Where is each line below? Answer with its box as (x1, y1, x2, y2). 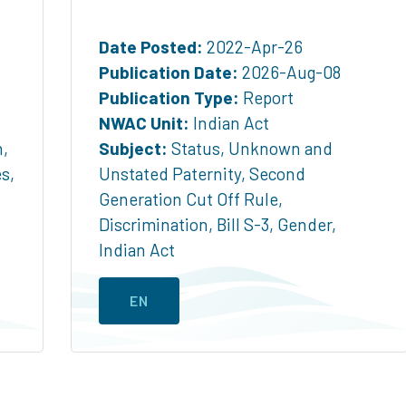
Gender (277, 213, 332, 235)
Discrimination (99, 213, 208, 235)
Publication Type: (99, 86, 239, 108)
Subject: (99, 137, 168, 159)
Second (249, 162, 305, 184)
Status (171, 137, 220, 159)
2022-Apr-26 (203, 35, 303, 57)
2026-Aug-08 (238, 61, 341, 82)
